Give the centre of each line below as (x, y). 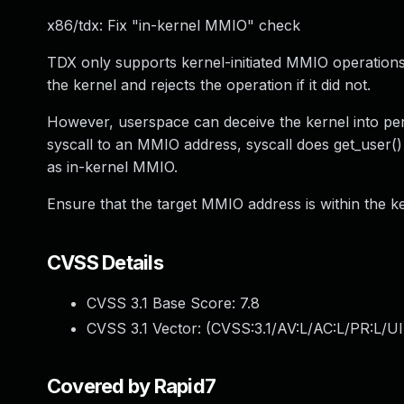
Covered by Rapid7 (132, 386)
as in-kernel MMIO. (112, 167)
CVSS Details (105, 262)
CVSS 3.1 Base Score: (163, 303)
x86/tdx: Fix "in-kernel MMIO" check (174, 25)
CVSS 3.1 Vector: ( (149, 328)
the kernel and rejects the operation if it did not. (209, 85)
